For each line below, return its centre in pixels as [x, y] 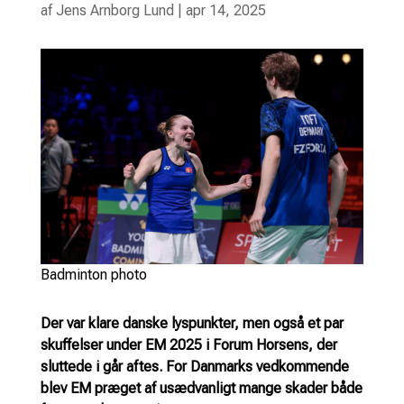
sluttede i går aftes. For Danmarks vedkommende [194, 366]
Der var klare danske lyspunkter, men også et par [192, 323]
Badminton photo [93, 274]
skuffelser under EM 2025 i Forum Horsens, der [188, 344]
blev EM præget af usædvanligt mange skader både [201, 388]
